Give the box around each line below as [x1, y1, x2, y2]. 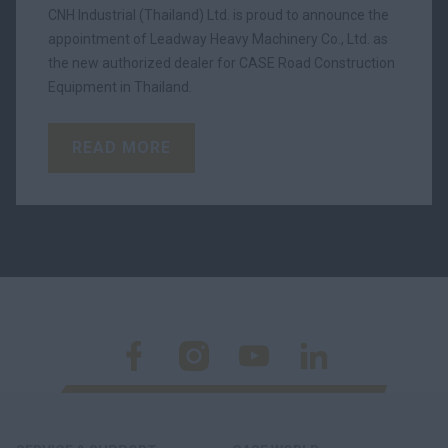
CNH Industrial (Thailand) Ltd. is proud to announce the [48, 7, 389, 23]
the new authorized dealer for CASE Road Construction [48, 55, 395, 71]
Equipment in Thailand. [48, 79, 192, 95]
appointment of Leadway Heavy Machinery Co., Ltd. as [48, 31, 388, 47]
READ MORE [72, 138, 171, 157]
